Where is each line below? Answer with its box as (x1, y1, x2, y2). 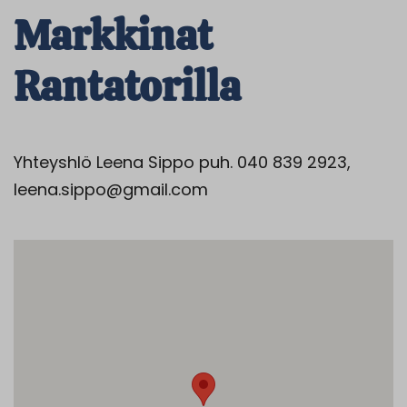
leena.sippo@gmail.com (14, 178, 208, 202)
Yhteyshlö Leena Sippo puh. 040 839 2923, (14, 151, 351, 174)
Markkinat (14, 9, 213, 64)
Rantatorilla (14, 60, 241, 114)
